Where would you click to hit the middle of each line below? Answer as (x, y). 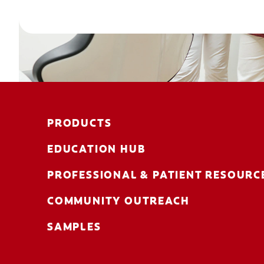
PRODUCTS (80, 123)
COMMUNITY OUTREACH (118, 201)
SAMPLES (74, 227)
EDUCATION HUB (96, 149)
